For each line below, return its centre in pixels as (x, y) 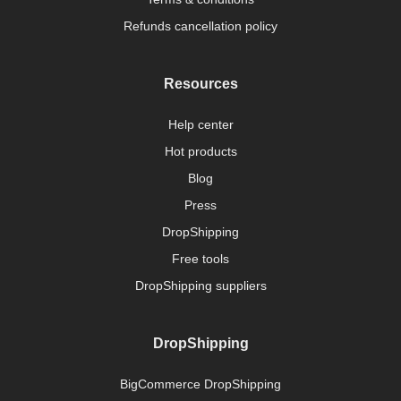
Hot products (200, 152)
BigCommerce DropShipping (200, 384)
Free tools (200, 259)
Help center (200, 125)
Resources (200, 84)
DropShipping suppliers (200, 286)
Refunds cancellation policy (200, 26)
